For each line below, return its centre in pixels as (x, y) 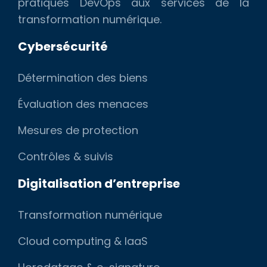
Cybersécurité (63, 46)
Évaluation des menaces (83, 104)
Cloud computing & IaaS (83, 241)
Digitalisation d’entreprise (99, 183)
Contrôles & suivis (66, 156)
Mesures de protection (78, 130)
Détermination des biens (83, 77)
